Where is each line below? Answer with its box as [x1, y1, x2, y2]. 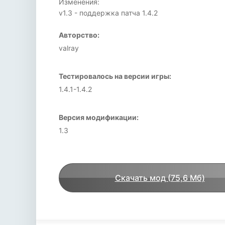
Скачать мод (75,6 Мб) [115, 173, 205, 183]
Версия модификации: [59, 113, 139, 122]
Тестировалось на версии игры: [59, 72, 171, 80]
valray [59, 44, 79, 52]
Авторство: [59, 31, 99, 39]
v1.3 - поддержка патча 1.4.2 [59, 9, 158, 17]
